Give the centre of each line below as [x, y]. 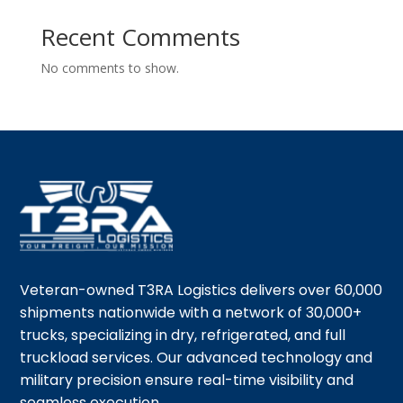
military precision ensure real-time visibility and [187, 380]
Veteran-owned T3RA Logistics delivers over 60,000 [201, 290]
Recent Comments [140, 36]
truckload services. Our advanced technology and [197, 357]
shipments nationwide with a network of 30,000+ [191, 312]
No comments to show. [109, 67]
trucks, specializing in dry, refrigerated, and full [183, 335]
